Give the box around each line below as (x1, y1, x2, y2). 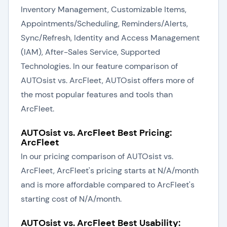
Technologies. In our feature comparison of (21, 61, 178, 71)
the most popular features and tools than (21, 89, 173, 100)
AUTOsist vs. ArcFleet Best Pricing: (21, 127, 172, 139)
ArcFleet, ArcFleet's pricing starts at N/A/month (21, 165, 199, 176)
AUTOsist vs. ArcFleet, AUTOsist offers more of (21, 75, 194, 86)
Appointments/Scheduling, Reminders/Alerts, (21, 18, 188, 29)
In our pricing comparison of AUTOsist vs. (21, 151, 173, 162)
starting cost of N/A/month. (21, 194, 122, 204)
